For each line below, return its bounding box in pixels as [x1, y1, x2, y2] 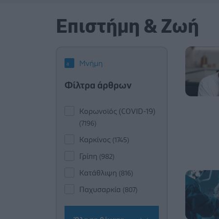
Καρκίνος [79, 135, 112, 144]
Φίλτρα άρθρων [65, 80, 131, 90]
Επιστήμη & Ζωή [56, 17, 199, 37]
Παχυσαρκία [79, 185, 123, 194]
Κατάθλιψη [79, 169, 119, 177]
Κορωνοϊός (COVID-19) [79, 107, 155, 115]
